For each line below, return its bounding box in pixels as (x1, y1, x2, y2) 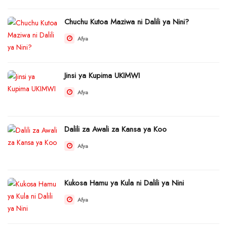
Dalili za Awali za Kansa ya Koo (64, 123, 167, 135)
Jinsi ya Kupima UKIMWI (64, 69, 140, 81)
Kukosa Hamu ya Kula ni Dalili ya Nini (64, 177, 184, 188)
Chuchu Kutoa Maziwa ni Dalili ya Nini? (64, 16, 189, 27)
